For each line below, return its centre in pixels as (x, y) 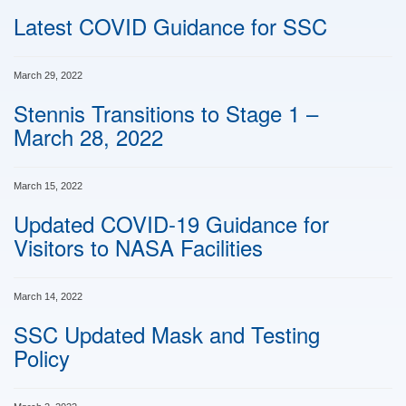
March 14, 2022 (48, 297)
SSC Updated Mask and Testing (167, 334)
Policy (42, 358)
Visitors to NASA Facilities (138, 247)
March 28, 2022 (88, 137)
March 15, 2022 (48, 186)
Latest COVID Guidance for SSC (170, 26)
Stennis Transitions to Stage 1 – (166, 113)
